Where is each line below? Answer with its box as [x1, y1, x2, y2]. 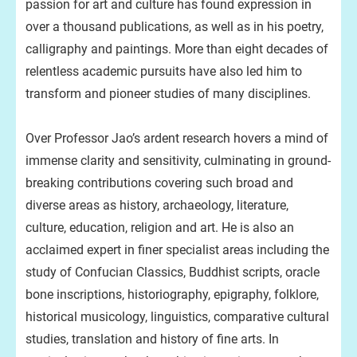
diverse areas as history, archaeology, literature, [25, 198, 288, 213]
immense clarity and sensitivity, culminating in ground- [25, 153, 331, 168]
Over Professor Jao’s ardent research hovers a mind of [25, 131, 328, 146]
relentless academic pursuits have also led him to [25, 64, 302, 79]
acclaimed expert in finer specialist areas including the [25, 242, 329, 257]
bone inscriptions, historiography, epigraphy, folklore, [25, 287, 319, 302]
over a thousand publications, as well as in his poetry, [25, 19, 324, 34]
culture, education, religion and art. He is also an [25, 220, 294, 235]
